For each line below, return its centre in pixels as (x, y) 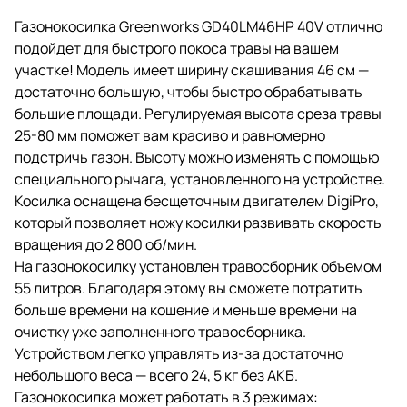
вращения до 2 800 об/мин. (106, 244)
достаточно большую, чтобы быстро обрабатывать (189, 91)
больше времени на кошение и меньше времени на (186, 309)
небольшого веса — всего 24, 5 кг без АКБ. (156, 375)
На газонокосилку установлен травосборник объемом (198, 266)
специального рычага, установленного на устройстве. (200, 179)
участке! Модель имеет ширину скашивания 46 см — (192, 69)
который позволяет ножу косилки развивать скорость (198, 222)
